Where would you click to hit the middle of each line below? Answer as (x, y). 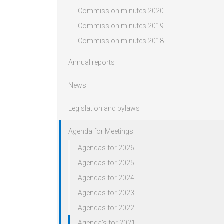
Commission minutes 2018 (121, 41)
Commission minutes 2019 (121, 26)
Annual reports (92, 63)
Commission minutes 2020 (121, 11)
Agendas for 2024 (106, 178)
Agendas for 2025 (106, 163)
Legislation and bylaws (104, 109)
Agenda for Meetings (101, 132)
